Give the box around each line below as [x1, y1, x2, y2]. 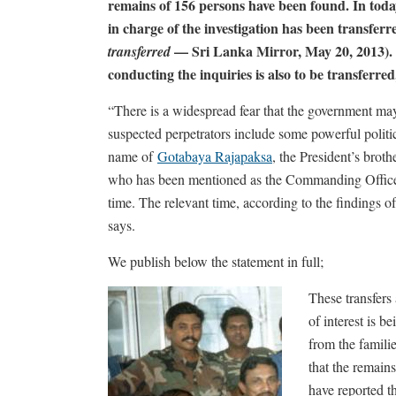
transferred [108, 42, 171, 61]
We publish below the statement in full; [108, 252, 324, 270]
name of [108, 147, 157, 165]
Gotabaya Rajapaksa [157, 147, 272, 165]
